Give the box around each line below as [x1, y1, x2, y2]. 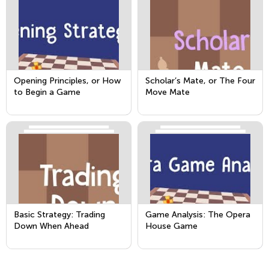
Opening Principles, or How [14, 76, 121, 86]
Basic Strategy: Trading [14, 210, 105, 220]
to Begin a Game [14, 87, 80, 97]
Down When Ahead [14, 221, 89, 231]
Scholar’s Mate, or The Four [145, 76, 255, 86]
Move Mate [145, 87, 190, 97]
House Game [145, 221, 198, 231]
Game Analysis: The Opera [145, 210, 250, 220]
